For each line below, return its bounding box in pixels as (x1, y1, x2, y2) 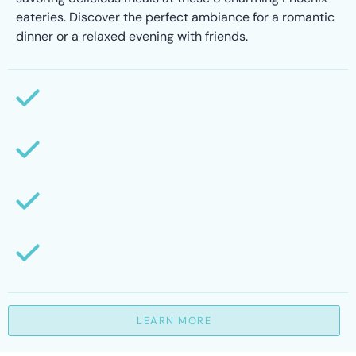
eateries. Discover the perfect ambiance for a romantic (16, 8, 335, 25)
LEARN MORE (137, 313, 211, 327)
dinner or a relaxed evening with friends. (16, 27, 248, 44)
